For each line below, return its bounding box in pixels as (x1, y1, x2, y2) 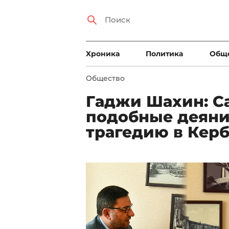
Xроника (86, 49, 120, 58)
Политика (146, 49, 184, 58)
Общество (86, 74, 125, 83)
